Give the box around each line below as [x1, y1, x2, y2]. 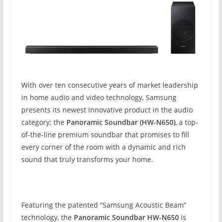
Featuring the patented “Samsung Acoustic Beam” [21, 200, 186, 210]
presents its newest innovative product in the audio [21, 105, 193, 114]
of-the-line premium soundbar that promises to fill [21, 129, 189, 139]
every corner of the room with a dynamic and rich [21, 142, 186, 152]
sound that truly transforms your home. [21, 154, 153, 164]
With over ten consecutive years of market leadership [21, 80, 198, 90]
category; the [21, 117, 66, 127]
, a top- [175, 117, 198, 127]
